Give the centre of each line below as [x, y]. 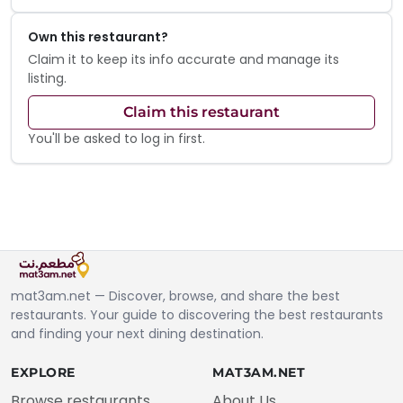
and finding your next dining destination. [137, 334]
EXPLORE [43, 373]
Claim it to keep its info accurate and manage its [183, 60]
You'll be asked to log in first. [116, 139]
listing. [47, 79]
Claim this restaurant [201, 112]
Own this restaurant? [98, 37]
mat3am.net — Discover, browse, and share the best [175, 296]
